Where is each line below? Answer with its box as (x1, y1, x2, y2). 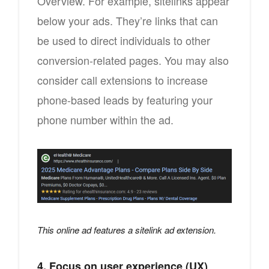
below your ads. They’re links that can (37, 12, 218, 28)
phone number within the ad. (37, 111, 174, 127)
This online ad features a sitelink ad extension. (37, 223, 216, 237)
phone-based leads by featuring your (37, 91, 213, 107)
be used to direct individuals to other (37, 32, 210, 48)
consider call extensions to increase (37, 71, 208, 88)
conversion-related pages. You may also (37, 52, 229, 68)
